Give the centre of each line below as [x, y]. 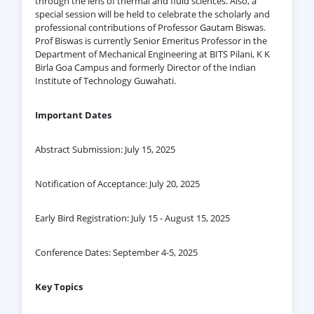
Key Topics [59, 286]
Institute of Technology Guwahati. [105, 80]
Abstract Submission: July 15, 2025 [105, 149]
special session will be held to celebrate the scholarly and [152, 14]
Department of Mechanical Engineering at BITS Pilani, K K [152, 54]
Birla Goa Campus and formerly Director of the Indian [145, 67]
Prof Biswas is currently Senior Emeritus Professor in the [151, 40]
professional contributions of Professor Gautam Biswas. [150, 27]
